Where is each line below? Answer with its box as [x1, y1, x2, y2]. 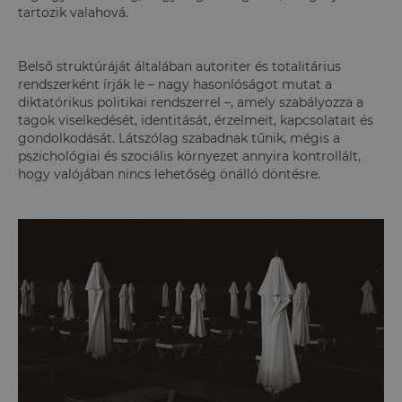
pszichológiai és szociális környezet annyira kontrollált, [18, 148, 361, 164]
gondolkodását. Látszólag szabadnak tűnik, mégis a [18, 130, 340, 146]
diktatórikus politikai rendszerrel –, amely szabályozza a [18, 94, 363, 110]
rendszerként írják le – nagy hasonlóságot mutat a [18, 76, 332, 92]
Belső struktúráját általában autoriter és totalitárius [18, 58, 341, 74]
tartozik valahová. [18, 4, 128, 21]
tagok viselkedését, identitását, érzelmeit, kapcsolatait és [18, 112, 373, 128]
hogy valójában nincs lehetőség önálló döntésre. [18, 166, 320, 182]
